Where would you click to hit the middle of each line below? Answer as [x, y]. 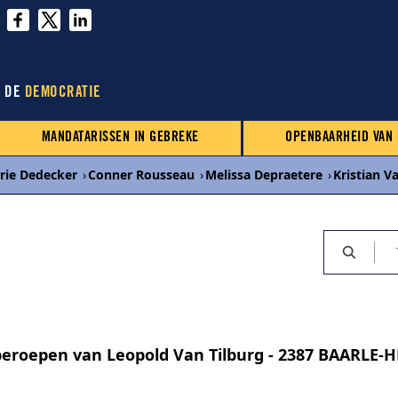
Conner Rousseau [141, 175]
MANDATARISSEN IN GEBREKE [120, 138]
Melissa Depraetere [264, 175]
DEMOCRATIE [63, 94]
